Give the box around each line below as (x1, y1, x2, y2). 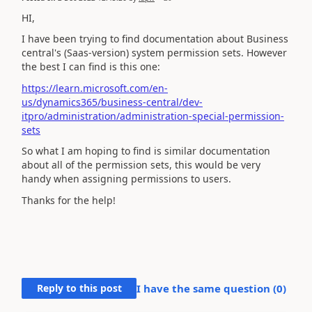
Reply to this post (36, 281, 122, 295)
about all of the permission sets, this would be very (22, 158, 260, 171)
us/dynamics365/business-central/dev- (22, 95, 203, 109)
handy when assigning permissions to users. (22, 172, 231, 185)
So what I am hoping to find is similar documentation (22, 144, 270, 157)
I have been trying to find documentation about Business (22, 32, 288, 45)
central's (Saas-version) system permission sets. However (22, 46, 287, 59)
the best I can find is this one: (22, 60, 160, 73)
